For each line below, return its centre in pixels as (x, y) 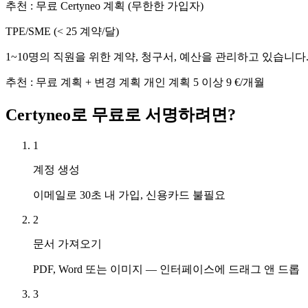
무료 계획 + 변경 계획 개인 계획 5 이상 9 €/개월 (150, 82)
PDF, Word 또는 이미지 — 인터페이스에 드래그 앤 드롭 (166, 269)
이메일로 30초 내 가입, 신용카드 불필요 (129, 195)
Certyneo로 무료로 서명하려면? (121, 115)
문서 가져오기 (67, 243)
